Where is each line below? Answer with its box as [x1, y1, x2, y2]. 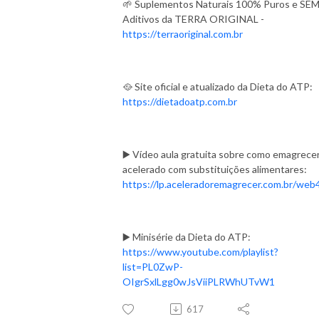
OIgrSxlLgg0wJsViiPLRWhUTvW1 [122, 275, 275, 288]
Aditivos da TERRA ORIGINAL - [122, 12, 264, 25]
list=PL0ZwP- [122, 260, 183, 273]
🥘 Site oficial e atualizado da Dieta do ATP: [122, 80, 313, 93]
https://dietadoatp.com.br [122, 95, 239, 108]
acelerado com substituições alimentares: [122, 162, 307, 175]
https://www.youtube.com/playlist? [122, 245, 278, 258]
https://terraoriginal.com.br [122, 27, 243, 40]
